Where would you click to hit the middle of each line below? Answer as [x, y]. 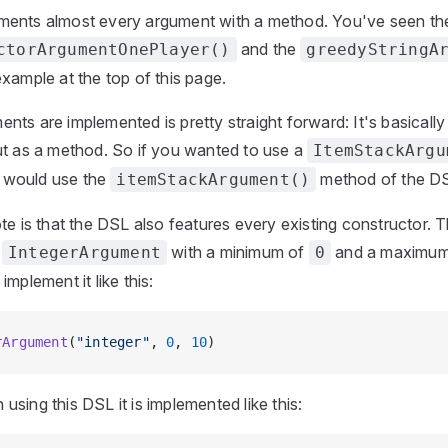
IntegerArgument [84, 252]
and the [268, 49]
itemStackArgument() [213, 179]
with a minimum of [238, 252]
